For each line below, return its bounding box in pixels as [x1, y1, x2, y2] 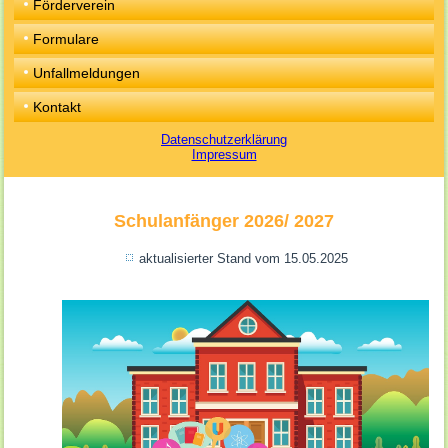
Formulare [33, 31, 100, 47]
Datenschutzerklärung [161, 132, 287, 147]
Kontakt [33, 99, 82, 115]
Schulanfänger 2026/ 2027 [114, 211, 334, 231]
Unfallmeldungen [33, 65, 141, 81]
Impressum [191, 147, 257, 162]
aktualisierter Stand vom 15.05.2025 [139, 251, 348, 266]
